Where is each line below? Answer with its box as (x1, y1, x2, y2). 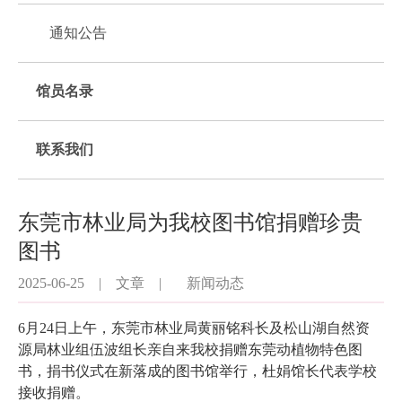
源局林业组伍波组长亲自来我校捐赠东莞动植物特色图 (18, 342, 363, 357)
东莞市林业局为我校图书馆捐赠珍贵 (18, 211, 363, 234)
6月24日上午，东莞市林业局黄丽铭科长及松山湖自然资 (18, 320, 370, 336)
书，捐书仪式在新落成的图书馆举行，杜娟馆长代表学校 (18, 363, 377, 379)
